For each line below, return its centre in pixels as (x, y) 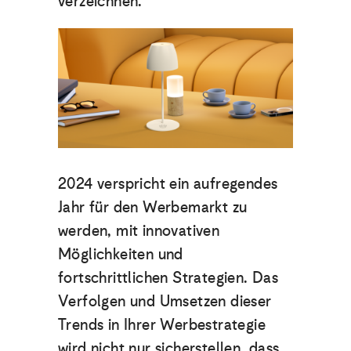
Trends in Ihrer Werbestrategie (162, 325)
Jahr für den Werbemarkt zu (153, 207)
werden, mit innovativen (139, 231)
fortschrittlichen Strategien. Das (168, 278)
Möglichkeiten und (121, 254)
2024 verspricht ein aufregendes (168, 184)
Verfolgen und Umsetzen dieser (165, 301)
